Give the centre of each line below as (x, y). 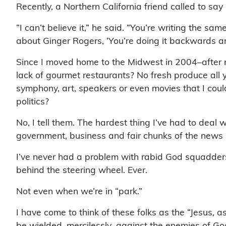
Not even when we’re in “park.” (79, 191)
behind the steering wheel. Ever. (82, 170)
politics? (33, 101)
